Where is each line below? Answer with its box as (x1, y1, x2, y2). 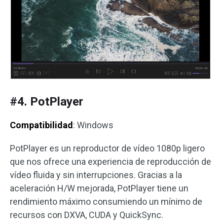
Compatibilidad (10, 120, 73, 131)
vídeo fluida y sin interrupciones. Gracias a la (10, 170, 182, 181)
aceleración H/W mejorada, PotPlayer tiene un (10, 183, 188, 194)
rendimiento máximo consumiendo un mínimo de (10, 196, 202, 207)
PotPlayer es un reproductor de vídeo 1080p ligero (10, 143, 205, 154)
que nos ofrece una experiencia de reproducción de (10, 156, 211, 167)
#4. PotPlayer (10, 95, 83, 109)
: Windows (73, 120, 113, 131)
